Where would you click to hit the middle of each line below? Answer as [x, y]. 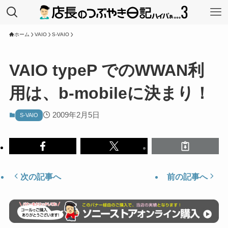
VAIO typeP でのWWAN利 [106, 70]
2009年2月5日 [76, 115]
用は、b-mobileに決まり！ [109, 93]
